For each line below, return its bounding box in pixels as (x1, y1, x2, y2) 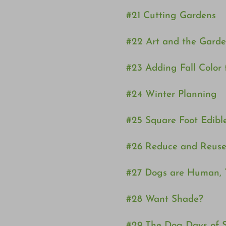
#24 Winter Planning (126, 90, 217, 100)
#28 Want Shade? (126, 195, 203, 205)
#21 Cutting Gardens (126, 11, 216, 21)
